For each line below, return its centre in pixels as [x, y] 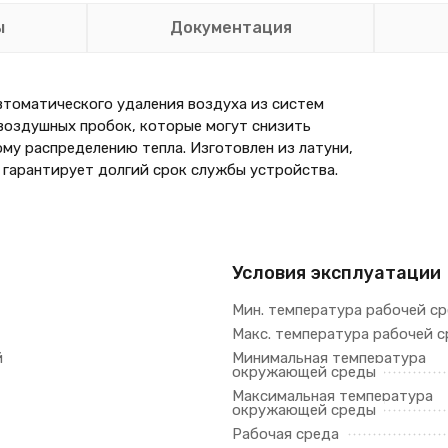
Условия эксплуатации [336, 273]
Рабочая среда [285, 434]
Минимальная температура [329, 358]
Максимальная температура [332, 396]
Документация [230, 27]
